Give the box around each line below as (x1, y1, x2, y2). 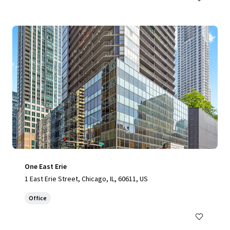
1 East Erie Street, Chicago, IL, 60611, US (25, 174, 148, 183)
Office (29, 194, 47, 202)
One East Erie (25, 162, 67, 171)
